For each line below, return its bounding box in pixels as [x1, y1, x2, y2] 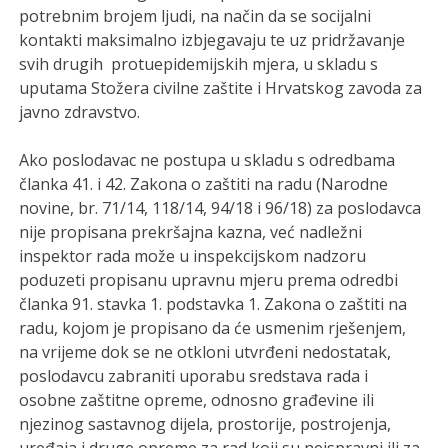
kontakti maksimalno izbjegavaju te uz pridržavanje [19, 29, 406, 52]
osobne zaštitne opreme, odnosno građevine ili [19, 389, 375, 412]
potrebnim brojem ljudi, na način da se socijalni [19, 5, 372, 28]
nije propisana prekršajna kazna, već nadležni [19, 221, 363, 244]
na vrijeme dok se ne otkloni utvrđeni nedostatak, [19, 341, 392, 364]
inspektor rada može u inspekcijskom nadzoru [19, 245, 367, 268]
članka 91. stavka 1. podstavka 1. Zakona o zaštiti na [19, 293, 408, 316]
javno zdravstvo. [19, 101, 141, 124]
